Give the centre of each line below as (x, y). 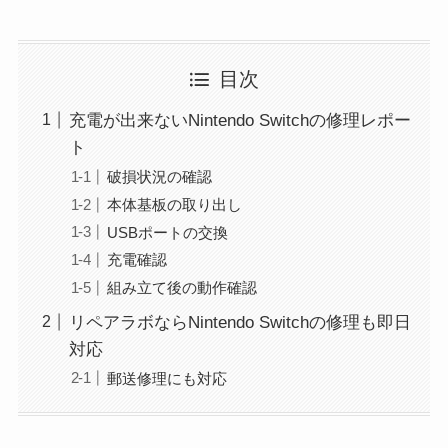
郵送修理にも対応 (167, 378)
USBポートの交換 (168, 232)
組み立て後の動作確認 (182, 288)
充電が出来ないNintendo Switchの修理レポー (239, 121)
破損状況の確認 (160, 176)
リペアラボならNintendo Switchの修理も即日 (239, 322)
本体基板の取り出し (175, 204)
